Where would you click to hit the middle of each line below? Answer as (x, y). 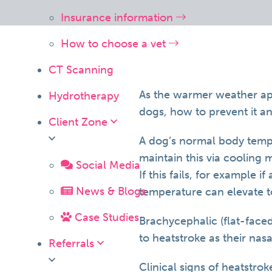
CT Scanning (81, 70)
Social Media (107, 165)
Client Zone (80, 122)
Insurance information (118, 17)
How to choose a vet (115, 43)
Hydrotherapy (84, 96)
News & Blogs (110, 191)
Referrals (73, 243)
